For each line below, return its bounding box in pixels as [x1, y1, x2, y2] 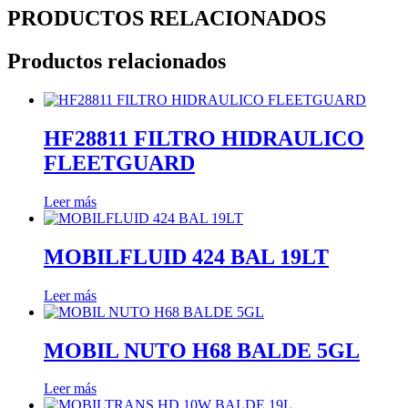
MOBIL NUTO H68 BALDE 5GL [44, 338, 360, 362]
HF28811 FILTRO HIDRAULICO [44, 126, 364, 150]
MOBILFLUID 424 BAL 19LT [44, 244, 329, 269]
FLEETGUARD [44, 150, 195, 175]
